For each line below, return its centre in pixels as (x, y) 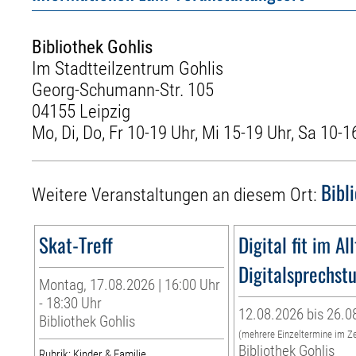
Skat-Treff (76, 245)
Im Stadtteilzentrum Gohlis (128, 68)
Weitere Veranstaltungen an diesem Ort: (177, 195)
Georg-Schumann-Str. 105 (123, 90)
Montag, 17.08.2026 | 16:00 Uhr (130, 285)
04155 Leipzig (81, 111)
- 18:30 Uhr (71, 304)
